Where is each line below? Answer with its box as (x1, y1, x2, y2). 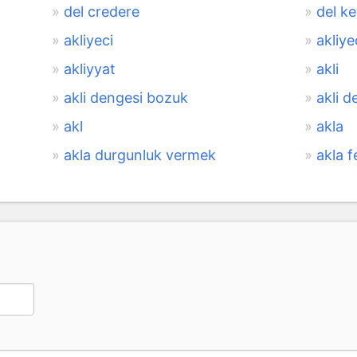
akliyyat (63, 60, 116, 77)
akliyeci (63, 31, 113, 49)
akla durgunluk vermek (63, 146, 216, 163)
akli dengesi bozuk (63, 88, 188, 106)
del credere (63, 2, 139, 20)
